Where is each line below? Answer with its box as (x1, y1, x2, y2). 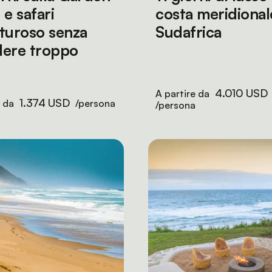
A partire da (155, 87, 212, 100)
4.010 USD (215, 86, 268, 100)
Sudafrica (155, 22, 222, 41)
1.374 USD (19, 96, 70, 109)
